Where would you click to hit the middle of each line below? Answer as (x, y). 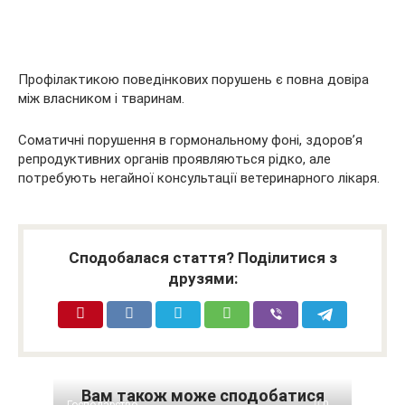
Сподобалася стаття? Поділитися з (202, 258)
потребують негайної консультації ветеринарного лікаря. (199, 179)
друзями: (202, 279)
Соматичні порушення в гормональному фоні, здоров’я (190, 141)
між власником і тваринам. (101, 99)
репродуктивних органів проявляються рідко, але (174, 160)
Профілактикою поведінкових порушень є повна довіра (193, 80)
